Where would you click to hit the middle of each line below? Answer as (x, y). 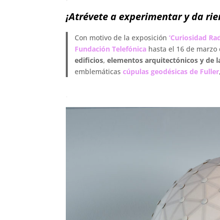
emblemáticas (98, 71)
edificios (89, 60)
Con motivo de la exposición (122, 37)
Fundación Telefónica (110, 49)
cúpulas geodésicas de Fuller (171, 71)
